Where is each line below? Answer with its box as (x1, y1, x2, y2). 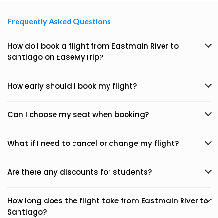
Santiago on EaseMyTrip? (7, 52, 103, 62)
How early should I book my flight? (7, 81, 137, 91)
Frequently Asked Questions (7, 17, 111, 26)
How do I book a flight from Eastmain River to (7, 41, 179, 51)
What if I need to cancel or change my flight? (7, 138, 179, 148)
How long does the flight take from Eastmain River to (7, 196, 208, 206)
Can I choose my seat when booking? (7, 109, 149, 120)
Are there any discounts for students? (7, 167, 152, 177)
